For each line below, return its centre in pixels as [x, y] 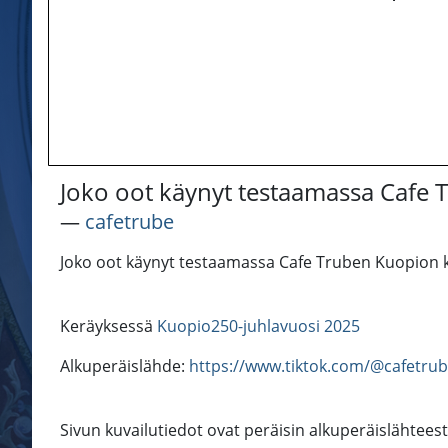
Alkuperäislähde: [124, 366]
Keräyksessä [108, 326]
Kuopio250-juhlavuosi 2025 [258, 326]
